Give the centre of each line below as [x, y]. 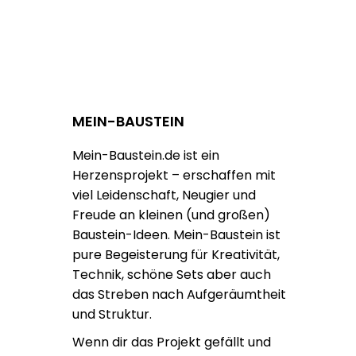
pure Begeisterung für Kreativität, [176, 255]
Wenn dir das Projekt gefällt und [172, 342]
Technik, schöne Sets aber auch [172, 275]
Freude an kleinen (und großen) [171, 215]
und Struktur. [112, 314]
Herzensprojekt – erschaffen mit [174, 175]
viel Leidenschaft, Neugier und [164, 195]
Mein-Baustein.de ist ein [146, 155]
